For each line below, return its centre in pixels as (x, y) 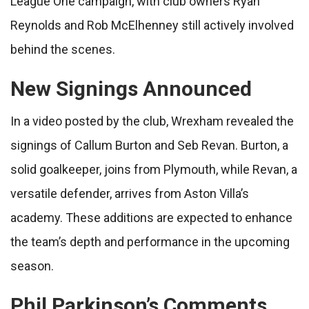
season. (32, 266)
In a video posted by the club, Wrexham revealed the (152, 121)
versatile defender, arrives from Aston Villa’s (130, 194)
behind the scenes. (63, 50)
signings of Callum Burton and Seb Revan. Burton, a (149, 146)
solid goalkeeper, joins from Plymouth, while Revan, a (154, 170)
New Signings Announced (131, 89)
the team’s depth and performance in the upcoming (150, 242)
